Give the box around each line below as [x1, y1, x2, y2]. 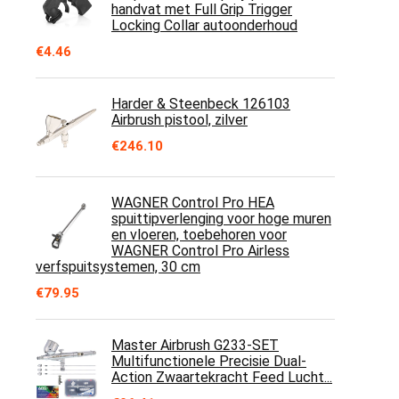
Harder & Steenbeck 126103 [111, 95, 290, 112]
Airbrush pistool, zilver [111, 111, 248, 128]
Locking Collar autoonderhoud [111, 17, 297, 34]
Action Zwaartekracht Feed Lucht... [111, 369, 332, 386]
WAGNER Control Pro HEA [111, 194, 274, 211]
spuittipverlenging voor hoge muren [111, 210, 331, 227]
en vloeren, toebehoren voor [111, 226, 287, 243]
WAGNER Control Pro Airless [111, 242, 289, 259]
